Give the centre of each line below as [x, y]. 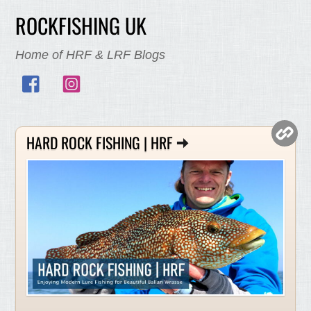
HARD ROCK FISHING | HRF [100, 143]
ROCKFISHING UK [81, 25]
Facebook [68, 73]
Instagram [108, 73]
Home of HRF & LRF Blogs [91, 55]
